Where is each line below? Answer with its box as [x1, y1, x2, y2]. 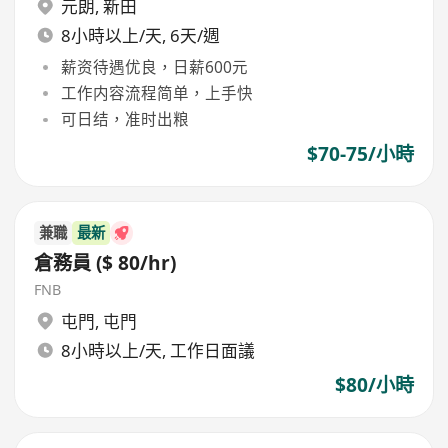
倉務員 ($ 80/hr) [34, 249, 177, 276]
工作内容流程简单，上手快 [60, 81, 253, 104]
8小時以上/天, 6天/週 [60, 24, 220, 48]
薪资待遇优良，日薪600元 [60, 55, 248, 78]
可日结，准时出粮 [60, 108, 189, 131]
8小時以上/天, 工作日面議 [60, 338, 255, 362]
